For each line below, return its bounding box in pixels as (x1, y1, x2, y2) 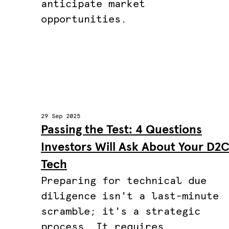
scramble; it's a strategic (41, 207, 200, 217)
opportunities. (41, 14, 127, 25)
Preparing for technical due (41, 176, 207, 186)
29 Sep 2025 (41, 113, 80, 120)
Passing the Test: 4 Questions (41, 124, 202, 136)
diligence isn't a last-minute (41, 191, 219, 201)
